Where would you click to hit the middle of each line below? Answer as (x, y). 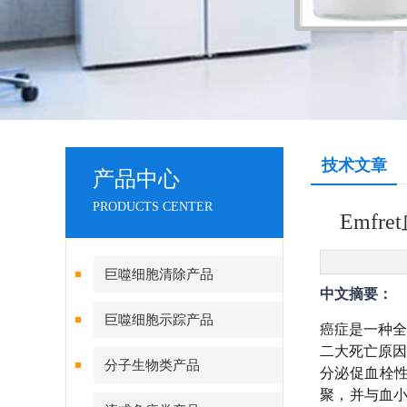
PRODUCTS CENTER (153, 207)
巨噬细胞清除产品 (159, 274)
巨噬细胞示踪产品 (159, 320)
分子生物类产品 (152, 365)
